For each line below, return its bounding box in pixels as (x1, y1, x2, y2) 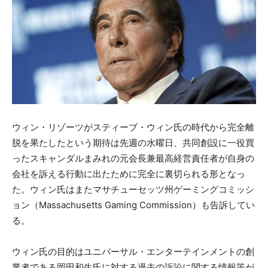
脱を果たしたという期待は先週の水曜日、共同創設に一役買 (12, 136, 254, 148)
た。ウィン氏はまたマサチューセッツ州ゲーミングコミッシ (12, 183, 254, 195)
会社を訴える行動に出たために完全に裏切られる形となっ (12, 167, 245, 179)
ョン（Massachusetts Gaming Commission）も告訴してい (12, 199, 255, 211)
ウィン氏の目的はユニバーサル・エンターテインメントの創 (12, 245, 254, 257)
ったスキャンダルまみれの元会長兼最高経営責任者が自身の (12, 152, 254, 164)
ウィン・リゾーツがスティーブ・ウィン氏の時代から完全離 (12, 121, 254, 133)
